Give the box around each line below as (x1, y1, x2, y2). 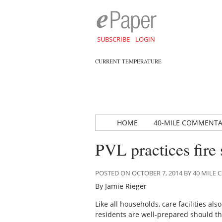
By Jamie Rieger (95, 181, 147, 191)
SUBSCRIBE (97, 35, 130, 44)
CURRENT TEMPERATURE (95, 57, 162, 65)
